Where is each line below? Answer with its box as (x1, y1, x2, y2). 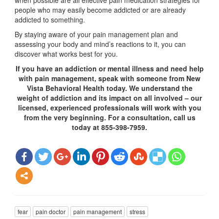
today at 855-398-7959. (72, 122, 147, 132)
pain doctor (36, 207, 66, 216)
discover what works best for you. (15, 49, 118, 59)
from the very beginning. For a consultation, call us (23, 112, 196, 123)
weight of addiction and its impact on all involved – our (17, 93, 202, 103)
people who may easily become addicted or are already (15, 5, 186, 15)
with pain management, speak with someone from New (19, 73, 200, 84)
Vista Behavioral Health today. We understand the (26, 83, 193, 93)
